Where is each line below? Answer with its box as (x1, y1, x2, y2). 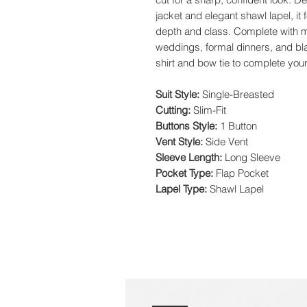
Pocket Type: (156, 167, 216, 180)
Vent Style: (156, 135, 206, 148)
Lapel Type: (156, 182, 210, 195)
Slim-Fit (193, 103, 226, 116)
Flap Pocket (216, 167, 269, 180)
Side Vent (206, 135, 248, 148)
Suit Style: (156, 88, 202, 101)
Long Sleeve (225, 151, 280, 164)
